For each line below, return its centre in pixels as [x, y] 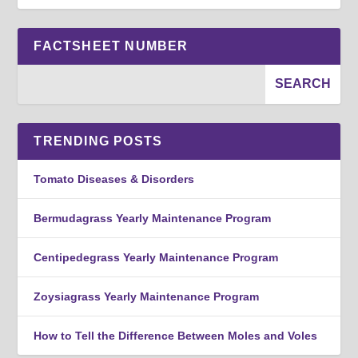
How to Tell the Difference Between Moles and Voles [176, 335]
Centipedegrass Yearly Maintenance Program [156, 257]
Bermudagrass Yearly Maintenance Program [153, 218]
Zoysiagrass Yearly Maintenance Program [147, 296]
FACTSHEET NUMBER [111, 46]
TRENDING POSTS [98, 141]
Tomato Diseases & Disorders [114, 179]
